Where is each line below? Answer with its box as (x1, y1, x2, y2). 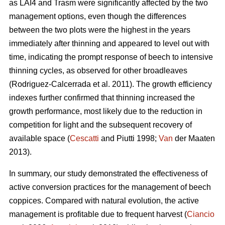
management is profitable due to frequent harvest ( (9, 210, 187, 219)
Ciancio (187, 210, 214, 219)
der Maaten (173, 134, 215, 143)
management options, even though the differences (9, 12, 186, 21)
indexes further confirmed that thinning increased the (9, 93, 195, 102)
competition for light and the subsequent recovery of (9, 121, 192, 130)
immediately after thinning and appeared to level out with (9, 39, 209, 48)
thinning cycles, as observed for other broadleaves (9, 66, 187, 75)
